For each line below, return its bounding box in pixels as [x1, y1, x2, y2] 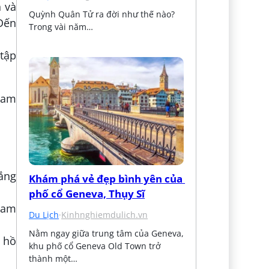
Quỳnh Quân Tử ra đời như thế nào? [29, 8, 175, 20]
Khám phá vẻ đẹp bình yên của [29, 171, 183, 186]
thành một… [29, 252, 78, 264]
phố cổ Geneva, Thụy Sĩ [29, 186, 145, 201]
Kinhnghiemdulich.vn [61, 208, 148, 220]
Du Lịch [29, 208, 59, 220]
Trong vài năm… [29, 20, 94, 32]
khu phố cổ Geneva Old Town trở [29, 240, 162, 252]
